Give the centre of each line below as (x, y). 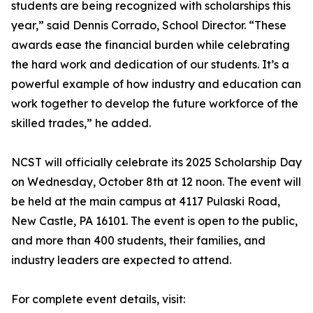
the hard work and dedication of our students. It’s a (150, 65)
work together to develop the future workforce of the (155, 104)
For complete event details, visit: (98, 299)
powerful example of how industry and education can (156, 84)
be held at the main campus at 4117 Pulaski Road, (146, 202)
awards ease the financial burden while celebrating (151, 45)
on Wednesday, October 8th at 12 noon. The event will (156, 182)
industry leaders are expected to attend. (121, 260)
